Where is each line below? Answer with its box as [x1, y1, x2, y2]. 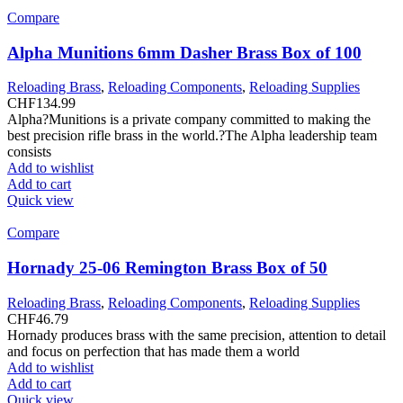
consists [7, 144, 51, 160]
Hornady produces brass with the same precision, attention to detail [7, 327, 386, 343]
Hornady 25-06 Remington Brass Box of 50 [7, 258, 327, 278]
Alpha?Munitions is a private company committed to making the [7, 112, 371, 128]
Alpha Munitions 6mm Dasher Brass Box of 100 [7, 42, 362, 62]
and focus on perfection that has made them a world [7, 343, 300, 359]
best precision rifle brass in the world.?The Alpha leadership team [7, 128, 377, 144]
